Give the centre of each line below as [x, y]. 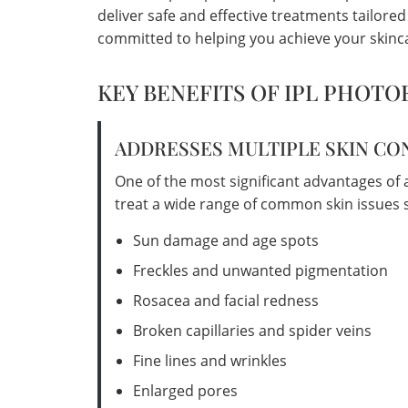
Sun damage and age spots [226, 241]
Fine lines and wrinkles [210, 361]
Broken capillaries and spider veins [252, 331]
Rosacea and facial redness [226, 301]
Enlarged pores [185, 391]
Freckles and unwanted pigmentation [260, 271]
